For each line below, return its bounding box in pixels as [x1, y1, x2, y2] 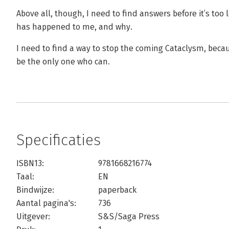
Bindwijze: [16, 185, 54, 195]
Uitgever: [16, 212, 50, 221]
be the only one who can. [16, 57, 110, 66]
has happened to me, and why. [16, 22, 132, 32]
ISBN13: [16, 158, 44, 168]
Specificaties [16, 131, 101, 149]
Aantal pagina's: [16, 198, 76, 208]
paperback [98, 185, 136, 195]
